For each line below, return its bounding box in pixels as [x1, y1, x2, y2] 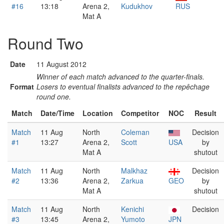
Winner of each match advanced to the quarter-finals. [36, 71, 204, 81]
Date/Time [40, 108, 74, 118]
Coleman [121, 127, 149, 137]
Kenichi [121, 204, 144, 214]
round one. [36, 91, 71, 101]
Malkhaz [121, 165, 147, 175]
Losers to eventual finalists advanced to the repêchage [36, 81, 209, 91]
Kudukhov [121, 1, 152, 11]
